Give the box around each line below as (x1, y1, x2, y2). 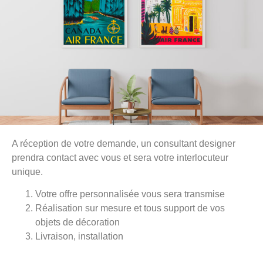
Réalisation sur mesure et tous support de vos (35, 203, 225, 213)
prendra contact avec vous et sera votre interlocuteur (12, 152, 228, 163)
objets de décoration (35, 217, 120, 227)
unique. (12, 166, 43, 177)
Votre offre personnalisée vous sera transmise (35, 188, 225, 199)
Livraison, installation (35, 231, 123, 241)
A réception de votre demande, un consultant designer (12, 138, 235, 149)
